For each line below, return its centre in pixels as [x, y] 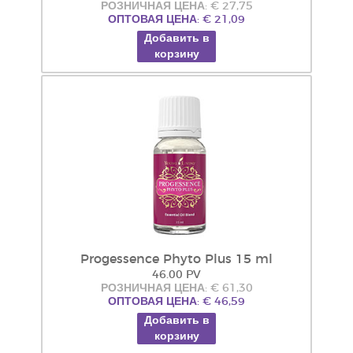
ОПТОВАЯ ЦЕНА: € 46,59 [176, 302]
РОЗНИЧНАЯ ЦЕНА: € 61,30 [176, 288]
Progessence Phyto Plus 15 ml [176, 259]
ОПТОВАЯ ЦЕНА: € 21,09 [176, 20]
